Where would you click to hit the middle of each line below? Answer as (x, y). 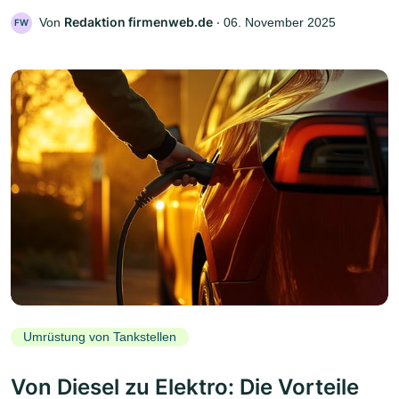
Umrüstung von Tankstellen (100, 337)
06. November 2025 (280, 22)
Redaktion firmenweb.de (138, 21)
